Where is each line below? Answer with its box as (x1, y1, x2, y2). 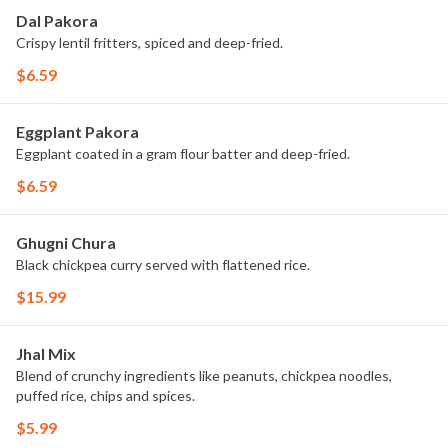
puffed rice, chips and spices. (16, 387, 195, 404)
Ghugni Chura (16, 233, 116, 252)
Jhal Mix (16, 344, 76, 363)
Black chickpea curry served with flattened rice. (16, 256, 310, 273)
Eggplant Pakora (16, 122, 139, 141)
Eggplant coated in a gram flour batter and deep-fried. (16, 145, 350, 162)
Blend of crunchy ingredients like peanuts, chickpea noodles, (16, 367, 392, 384)
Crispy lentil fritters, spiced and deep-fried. (16, 34, 283, 51)
